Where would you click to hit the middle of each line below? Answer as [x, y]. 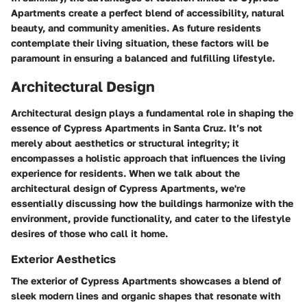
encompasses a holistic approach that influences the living [148, 158]
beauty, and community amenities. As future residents [136, 28]
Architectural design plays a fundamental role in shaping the [152, 112]
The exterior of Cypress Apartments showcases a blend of [146, 281]
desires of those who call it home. [89, 233]
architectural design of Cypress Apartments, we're [128, 188]
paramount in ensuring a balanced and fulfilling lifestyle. [143, 58]
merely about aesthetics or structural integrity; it [125, 143]
